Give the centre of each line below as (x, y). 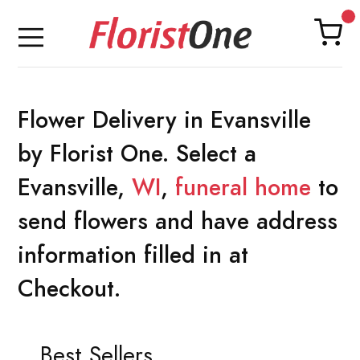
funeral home (243, 187)
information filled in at (133, 254)
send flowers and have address (178, 221)
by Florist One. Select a (137, 153)
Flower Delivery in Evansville (164, 119)
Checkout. (69, 288)
